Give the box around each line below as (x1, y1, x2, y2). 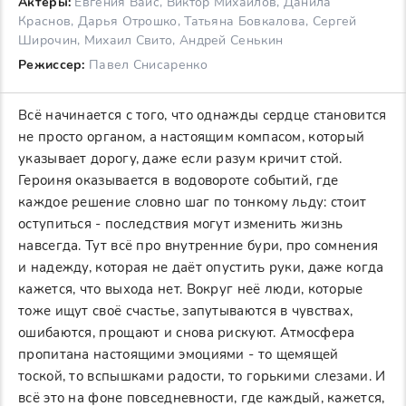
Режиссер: (18, 56, 85, 74)
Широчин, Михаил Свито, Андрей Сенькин (18, 32, 284, 50)
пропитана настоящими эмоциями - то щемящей (18, 345, 339, 364)
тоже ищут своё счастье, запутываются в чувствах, (18, 302, 353, 321)
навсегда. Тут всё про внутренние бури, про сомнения (18, 237, 379, 256)
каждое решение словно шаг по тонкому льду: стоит (18, 193, 367, 212)
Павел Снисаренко (84, 56, 208, 74)
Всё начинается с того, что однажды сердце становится (18, 106, 387, 125)
